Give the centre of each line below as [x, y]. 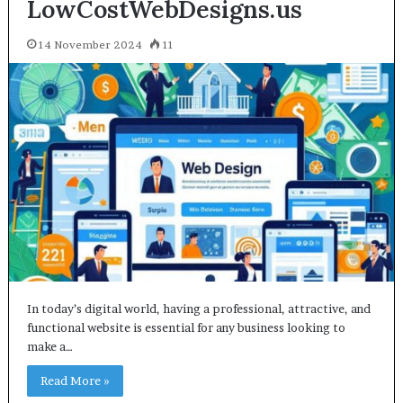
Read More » [75, 380]
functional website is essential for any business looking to [186, 327]
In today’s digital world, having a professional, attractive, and [198, 308]
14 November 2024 [90, 45]
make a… [49, 346]
